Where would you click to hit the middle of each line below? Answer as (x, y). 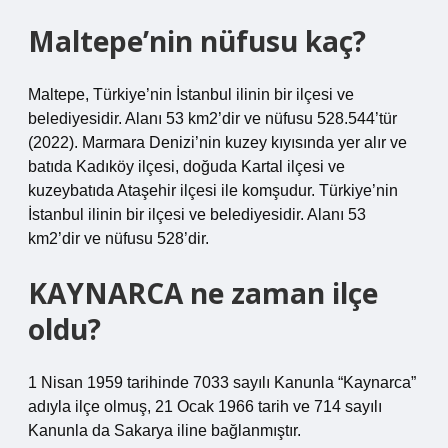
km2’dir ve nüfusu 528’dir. (118, 238)
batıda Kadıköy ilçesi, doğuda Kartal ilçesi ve (186, 166)
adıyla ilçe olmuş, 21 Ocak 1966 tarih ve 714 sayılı (205, 406)
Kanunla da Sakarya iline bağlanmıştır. (164, 430)
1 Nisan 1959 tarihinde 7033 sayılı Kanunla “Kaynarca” (222, 382)
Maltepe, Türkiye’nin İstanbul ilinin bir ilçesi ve (191, 94)
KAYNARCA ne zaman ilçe (203, 293)
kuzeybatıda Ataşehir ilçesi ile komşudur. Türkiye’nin (213, 190)
